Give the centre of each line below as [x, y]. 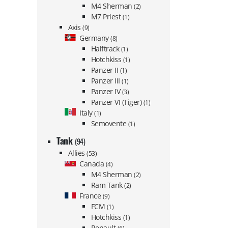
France [91, 195]
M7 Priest [107, 17]
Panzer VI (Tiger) [117, 102]
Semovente [109, 124]
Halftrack [106, 49]
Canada [93, 163]
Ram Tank [108, 185]
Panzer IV [106, 92]
